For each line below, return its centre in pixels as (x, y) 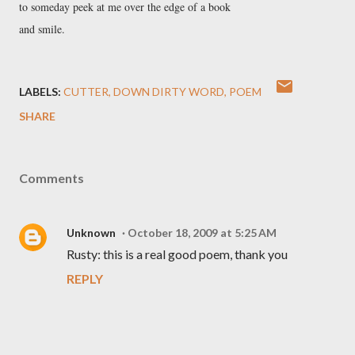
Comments (52, 178)
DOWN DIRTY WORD (169, 92)
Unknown (91, 233)
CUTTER (86, 92)
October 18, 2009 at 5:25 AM (202, 233)
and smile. (44, 29)
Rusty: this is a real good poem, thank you (177, 254)
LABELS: (40, 92)
